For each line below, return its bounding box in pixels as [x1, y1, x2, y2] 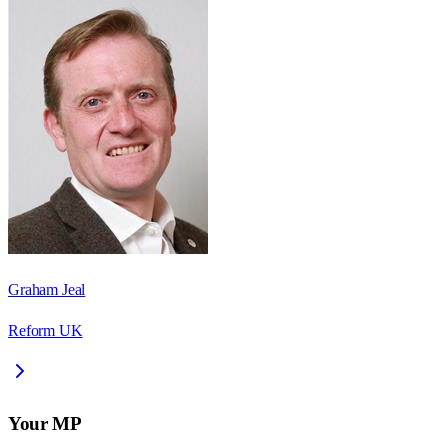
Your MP [8, 412, 82, 434]
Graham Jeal [8, 281, 86, 299]
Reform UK [8, 322, 83, 340]
